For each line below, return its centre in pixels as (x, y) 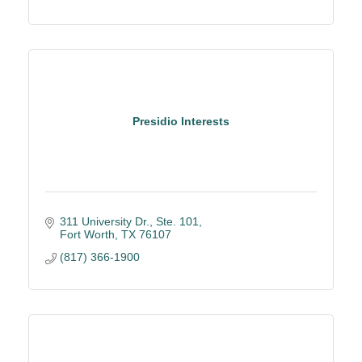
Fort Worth (87, 234)
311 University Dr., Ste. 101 (129, 221)
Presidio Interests (181, 121)
